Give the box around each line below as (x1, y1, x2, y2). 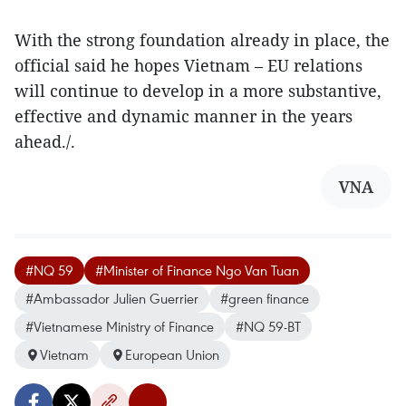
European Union (125, 345, 219, 364)
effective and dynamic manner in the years (14, 105, 353, 128)
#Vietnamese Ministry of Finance (25, 317, 214, 336)
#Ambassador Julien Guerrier (25, 289, 198, 308)
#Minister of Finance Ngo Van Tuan (95, 261, 299, 280)
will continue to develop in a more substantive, (14, 80, 382, 102)
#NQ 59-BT (236, 317, 301, 336)
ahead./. (14, 130, 75, 153)
